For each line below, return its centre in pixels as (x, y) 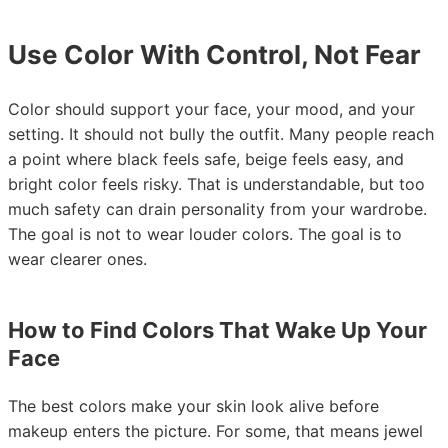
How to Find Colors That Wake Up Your (217, 330)
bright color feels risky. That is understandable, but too (216, 184)
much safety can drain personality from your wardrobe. (217, 209)
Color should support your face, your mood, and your (211, 109)
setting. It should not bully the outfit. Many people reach (221, 134)
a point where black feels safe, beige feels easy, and (206, 159)
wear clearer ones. (77, 259)
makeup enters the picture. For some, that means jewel (215, 431)
